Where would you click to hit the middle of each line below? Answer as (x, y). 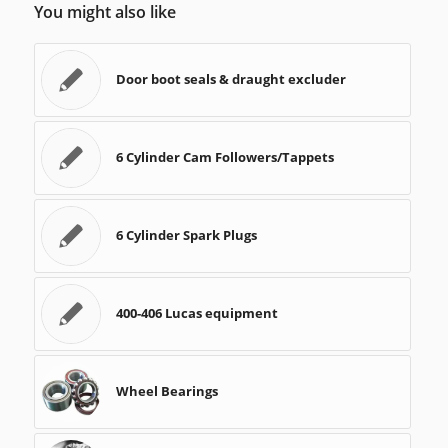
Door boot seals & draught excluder (230, 79)
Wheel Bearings (166, 391)
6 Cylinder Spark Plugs (186, 235)
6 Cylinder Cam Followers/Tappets (224, 157)
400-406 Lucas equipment (196, 313)
